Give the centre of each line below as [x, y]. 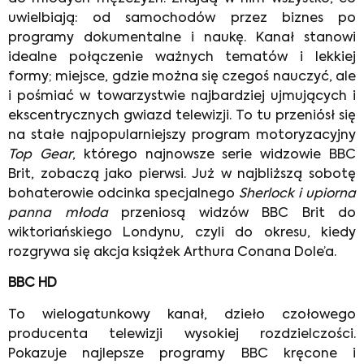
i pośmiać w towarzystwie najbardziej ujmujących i [182, 96]
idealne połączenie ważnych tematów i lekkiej [182, 57]
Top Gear [40, 155]
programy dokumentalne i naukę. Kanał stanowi [182, 38]
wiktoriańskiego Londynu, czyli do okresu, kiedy [182, 233]
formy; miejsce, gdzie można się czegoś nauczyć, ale [182, 77]
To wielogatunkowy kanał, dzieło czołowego [182, 315]
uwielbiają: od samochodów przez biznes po [182, 18]
